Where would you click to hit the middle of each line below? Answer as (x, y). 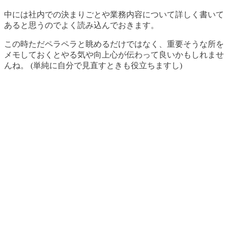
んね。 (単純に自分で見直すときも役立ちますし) (93, 65)
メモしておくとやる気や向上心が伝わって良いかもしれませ (114, 54)
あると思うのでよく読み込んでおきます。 (81, 25)
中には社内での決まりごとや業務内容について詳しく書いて (114, 14)
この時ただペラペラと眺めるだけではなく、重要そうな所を (114, 44)
